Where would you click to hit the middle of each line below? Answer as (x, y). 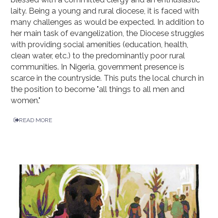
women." (26, 100)
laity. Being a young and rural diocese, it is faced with (105, 11)
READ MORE (36, 120)
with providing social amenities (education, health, (100, 44)
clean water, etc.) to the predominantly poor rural (98, 55)
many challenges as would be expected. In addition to (108, 22)
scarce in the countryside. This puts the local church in (108, 78)
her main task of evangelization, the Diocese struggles (108, 33)
